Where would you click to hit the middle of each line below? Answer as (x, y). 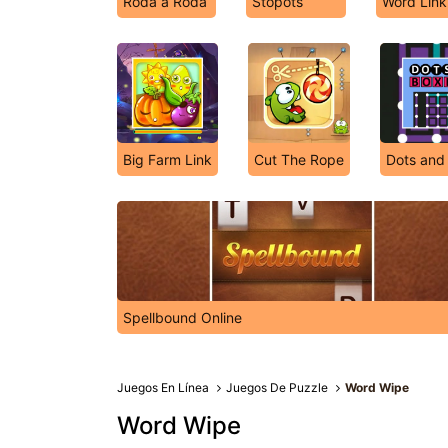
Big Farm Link (167, 159)
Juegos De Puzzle (277, 387)
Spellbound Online (182, 317)
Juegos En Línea (163, 387)
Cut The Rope (299, 159)
